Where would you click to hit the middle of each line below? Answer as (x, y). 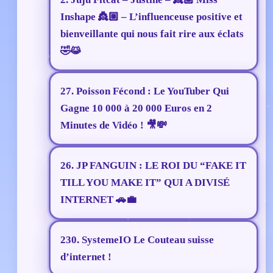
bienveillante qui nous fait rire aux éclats (152, 34)
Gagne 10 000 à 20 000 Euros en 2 (136, 108)
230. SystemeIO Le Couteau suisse (137, 240)
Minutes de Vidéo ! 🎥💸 (114, 126)
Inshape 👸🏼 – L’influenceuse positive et (151, 17)
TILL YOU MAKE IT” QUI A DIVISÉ (145, 183)
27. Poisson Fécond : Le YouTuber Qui (145, 91)
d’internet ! (86, 257)
